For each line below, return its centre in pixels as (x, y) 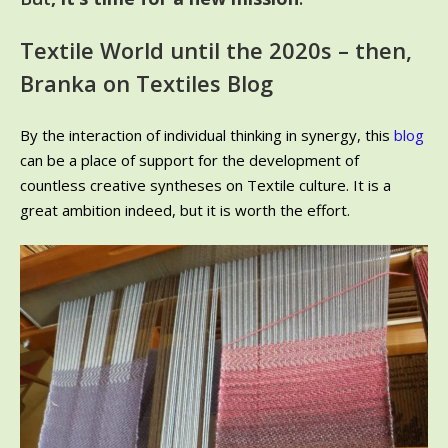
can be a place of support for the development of (189, 159)
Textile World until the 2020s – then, (216, 50)
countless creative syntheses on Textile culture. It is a (205, 184)
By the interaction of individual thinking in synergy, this (207, 134)
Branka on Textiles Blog (146, 83)
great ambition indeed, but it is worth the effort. (185, 209)
